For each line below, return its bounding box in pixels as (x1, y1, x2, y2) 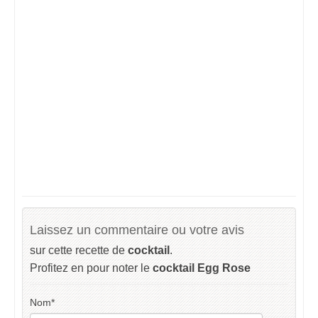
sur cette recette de (30, 244, 128, 257)
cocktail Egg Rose (153, 262, 251, 275)
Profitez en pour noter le (30, 262, 153, 275)
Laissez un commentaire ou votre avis (30, 223, 244, 238)
